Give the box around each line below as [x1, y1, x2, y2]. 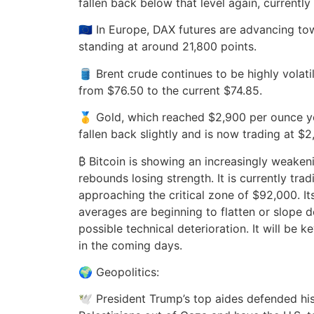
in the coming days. [78, 238, 182, 252]
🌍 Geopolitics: [78, 265, 159, 280]
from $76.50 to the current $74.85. [78, 83, 262, 97]
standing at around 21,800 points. [78, 39, 257, 54]
